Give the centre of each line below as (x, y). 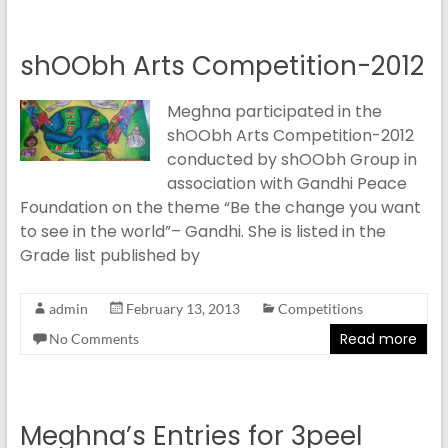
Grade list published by (109, 255)
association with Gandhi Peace (286, 183)
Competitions (320, 308)
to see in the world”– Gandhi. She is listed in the (202, 231)
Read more (379, 339)
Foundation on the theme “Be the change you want (220, 207)
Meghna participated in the (274, 111)
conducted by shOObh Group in (291, 159)
